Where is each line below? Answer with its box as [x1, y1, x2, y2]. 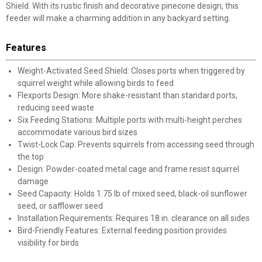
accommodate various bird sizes [18, 127, 137, 137]
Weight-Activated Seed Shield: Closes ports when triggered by [18, 66, 245, 75]
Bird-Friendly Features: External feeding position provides [18, 226, 227, 235]
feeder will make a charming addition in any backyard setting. [6, 13, 230, 23]
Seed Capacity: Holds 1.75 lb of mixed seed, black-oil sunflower [18, 189, 247, 198]
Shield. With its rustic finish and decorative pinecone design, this [6, 1, 239, 11]
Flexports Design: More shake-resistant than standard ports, [18, 91, 237, 100]
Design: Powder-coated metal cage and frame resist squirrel [18, 164, 239, 174]
